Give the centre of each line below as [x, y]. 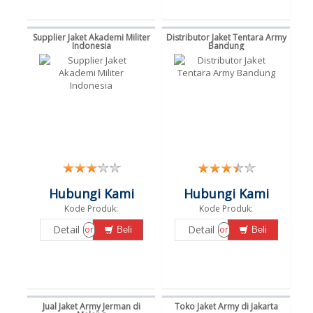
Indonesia [91, 46]
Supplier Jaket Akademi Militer [91, 37]
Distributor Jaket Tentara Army [226, 37]
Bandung [226, 46]
